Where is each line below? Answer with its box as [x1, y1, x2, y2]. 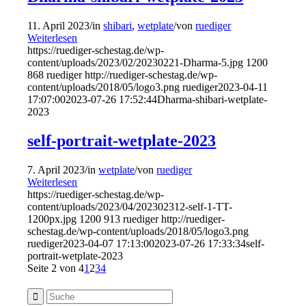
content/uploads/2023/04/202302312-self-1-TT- [27, 201, 233, 213]
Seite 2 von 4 [27, 262, 85, 275]
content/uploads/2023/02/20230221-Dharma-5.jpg [27, 57, 244, 69]
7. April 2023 [27, 164, 85, 176]
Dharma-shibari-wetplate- [157, 94, 268, 106]
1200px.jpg [27, 213, 77, 225]
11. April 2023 [27, 20, 90, 32]
